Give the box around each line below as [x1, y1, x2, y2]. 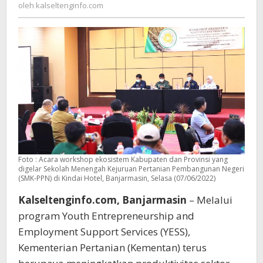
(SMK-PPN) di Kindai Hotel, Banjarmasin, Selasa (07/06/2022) [18, 173, 215, 184]
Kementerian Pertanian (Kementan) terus [18, 241, 207, 255]
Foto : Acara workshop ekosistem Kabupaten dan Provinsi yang [18, 154, 228, 165]
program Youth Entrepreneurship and [18, 209, 194, 223]
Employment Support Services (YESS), [18, 225, 190, 239]
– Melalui [187, 193, 232, 207]
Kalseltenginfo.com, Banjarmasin [18, 193, 187, 207]
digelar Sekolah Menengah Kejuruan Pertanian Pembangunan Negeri [18, 164, 244, 174]
